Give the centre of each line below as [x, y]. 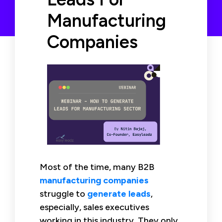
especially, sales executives [94, 207]
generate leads [119, 194]
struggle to [63, 194]
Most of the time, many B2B [97, 167]
